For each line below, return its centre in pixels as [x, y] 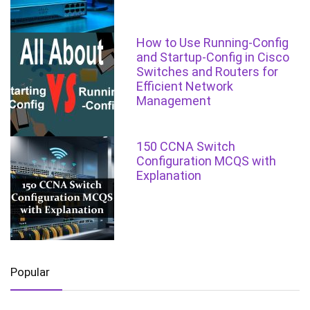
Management [174, 101]
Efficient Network [185, 86]
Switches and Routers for [208, 72]
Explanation [169, 176]
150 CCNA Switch [186, 147]
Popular [30, 272]
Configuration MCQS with [207, 161]
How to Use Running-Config [213, 43]
